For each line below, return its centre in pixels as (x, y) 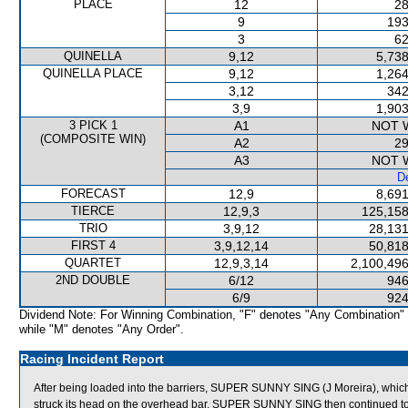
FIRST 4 (93, 245)
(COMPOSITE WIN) (93, 139)
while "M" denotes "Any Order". (102, 329)
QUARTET (93, 263)
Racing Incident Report (92, 359)
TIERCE (93, 211)
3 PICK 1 (93, 125)
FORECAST (93, 194)
